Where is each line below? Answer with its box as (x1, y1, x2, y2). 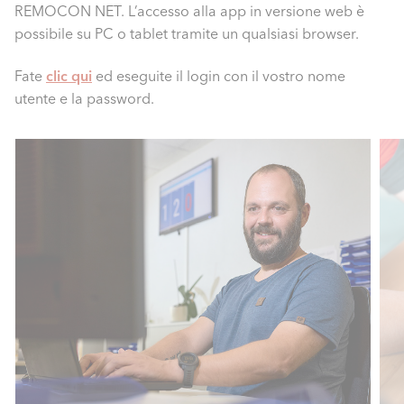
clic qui (46, 67, 92, 86)
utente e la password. (14, 89, 154, 108)
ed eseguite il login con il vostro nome (92, 67, 345, 86)
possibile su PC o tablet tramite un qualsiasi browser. (14, 24, 359, 43)
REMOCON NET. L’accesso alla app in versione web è (14, 2, 364, 21)
